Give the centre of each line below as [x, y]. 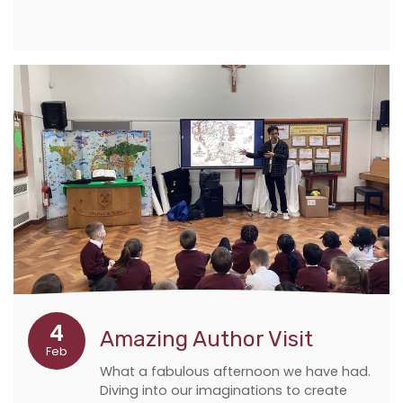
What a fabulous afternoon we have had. [235, 372]
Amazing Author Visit [206, 340]
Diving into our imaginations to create [224, 391]
